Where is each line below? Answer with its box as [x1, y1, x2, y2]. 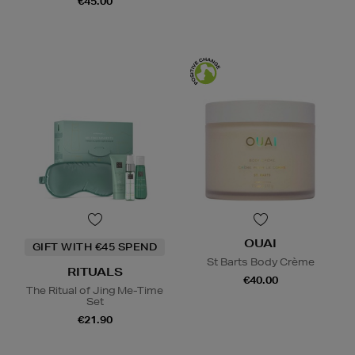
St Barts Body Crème [206, 255, 315, 269]
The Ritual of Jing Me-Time [26, 284, 163, 298]
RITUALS [67, 265, 123, 280]
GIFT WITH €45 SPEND [32, 240, 158, 254]
